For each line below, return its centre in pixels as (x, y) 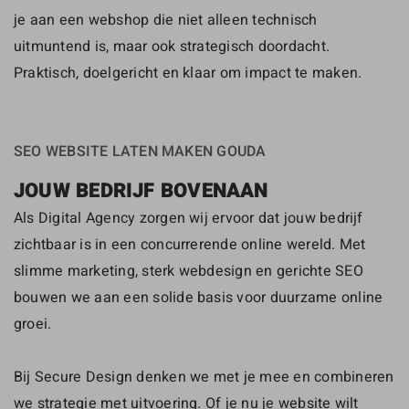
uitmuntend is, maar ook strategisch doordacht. (172, 45)
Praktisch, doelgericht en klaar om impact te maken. (188, 72)
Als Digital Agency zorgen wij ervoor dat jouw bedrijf (189, 217)
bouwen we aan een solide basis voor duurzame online (199, 296)
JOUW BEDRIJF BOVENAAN (141, 190)
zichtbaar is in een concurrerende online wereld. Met (190, 243)
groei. (33, 323)
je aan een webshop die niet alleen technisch (166, 19)
